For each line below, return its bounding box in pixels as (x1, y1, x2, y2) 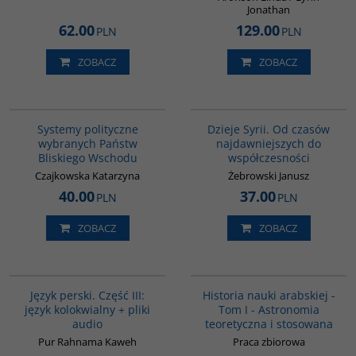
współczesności (227, 150, 310, 165)
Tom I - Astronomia (218, 302, 319, 317)
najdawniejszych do (216, 136, 321, 151)
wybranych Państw (37, 136, 137, 151)
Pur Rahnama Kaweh (38, 335, 137, 349)
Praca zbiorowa (232, 335, 305, 349)
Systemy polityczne (37, 122, 138, 137)
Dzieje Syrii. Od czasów (207, 122, 330, 137)
